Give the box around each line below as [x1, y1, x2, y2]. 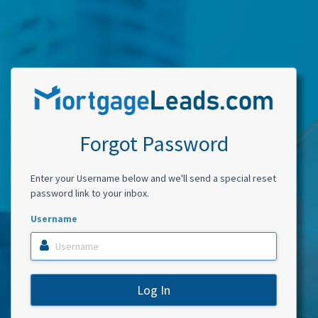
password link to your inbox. [30, 186, 149, 199]
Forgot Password [79, 129, 229, 157]
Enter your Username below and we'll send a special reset [30, 171, 276, 185]
